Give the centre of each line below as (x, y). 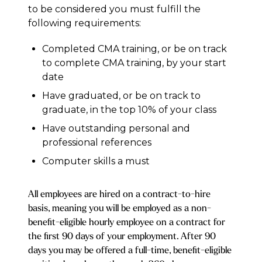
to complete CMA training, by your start (134, 63)
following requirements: (85, 23)
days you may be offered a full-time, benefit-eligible (130, 250)
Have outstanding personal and (116, 128)
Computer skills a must (96, 161)
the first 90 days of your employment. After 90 (122, 236)
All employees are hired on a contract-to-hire (119, 194)
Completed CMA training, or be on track (135, 49)
